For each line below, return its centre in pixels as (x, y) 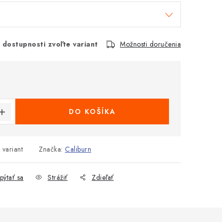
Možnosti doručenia (150, 44)
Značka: (52, 149)
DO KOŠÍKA (92, 111)
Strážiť (58, 177)
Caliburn (78, 149)
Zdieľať (103, 177)
